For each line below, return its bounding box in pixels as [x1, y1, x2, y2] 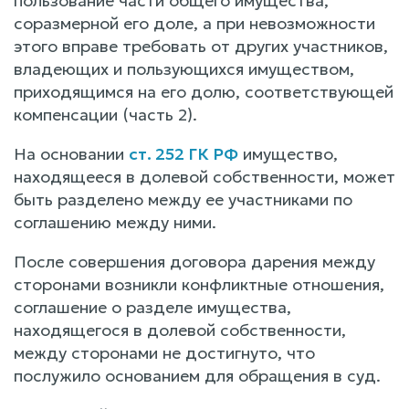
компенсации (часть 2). [14, 103, 197, 125]
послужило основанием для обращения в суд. [14, 364, 381, 386]
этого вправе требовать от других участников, [14, 35, 388, 57]
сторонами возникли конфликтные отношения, [14, 273, 384, 295]
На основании [14, 142, 129, 164]
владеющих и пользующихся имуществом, [14, 58, 354, 79]
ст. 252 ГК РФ [129, 142, 238, 164]
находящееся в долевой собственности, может [14, 165, 395, 187]
